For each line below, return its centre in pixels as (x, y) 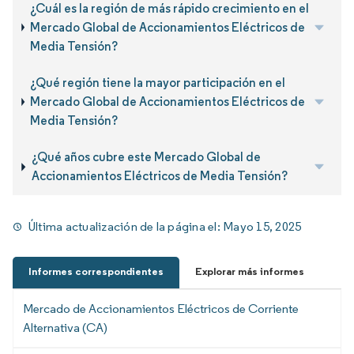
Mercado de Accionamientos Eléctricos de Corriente (161, 308)
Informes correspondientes (96, 271)
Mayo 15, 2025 (262, 226)
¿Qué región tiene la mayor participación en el (158, 82)
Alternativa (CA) (65, 327)
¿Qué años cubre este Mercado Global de (146, 157)
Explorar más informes (250, 271)
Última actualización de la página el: (126, 226)
